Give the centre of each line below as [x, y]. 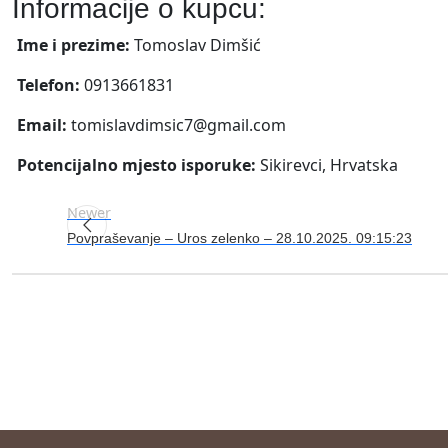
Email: [44, 124]
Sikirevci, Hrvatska [329, 164]
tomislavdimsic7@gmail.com [178, 124]
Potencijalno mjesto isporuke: [138, 164]
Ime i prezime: [75, 44]
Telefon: [50, 84]
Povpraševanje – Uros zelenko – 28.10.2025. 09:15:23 [239, 237]
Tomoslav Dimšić [197, 44]
